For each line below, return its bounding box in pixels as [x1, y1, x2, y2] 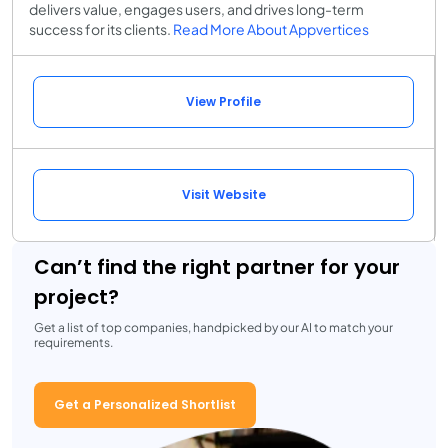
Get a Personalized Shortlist [54, 395, 236, 413]
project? [34, 282, 119, 311]
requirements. [34, 334, 113, 350]
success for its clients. [29, 19, 173, 38]
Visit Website [181, 185, 266, 203]
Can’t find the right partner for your [34, 252, 400, 281]
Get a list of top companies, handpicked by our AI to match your [34, 319, 393, 335]
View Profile [186, 92, 261, 110]
